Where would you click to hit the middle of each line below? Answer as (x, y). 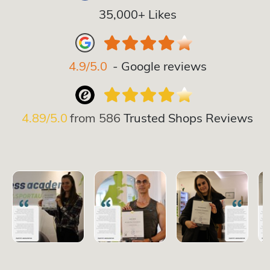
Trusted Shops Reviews (188, 118)
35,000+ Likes (137, 14)
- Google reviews (159, 66)
